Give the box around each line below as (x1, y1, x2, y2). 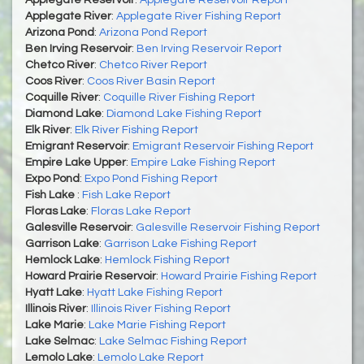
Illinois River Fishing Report (91, 302, 231, 314)
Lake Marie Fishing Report (89, 318, 226, 331)
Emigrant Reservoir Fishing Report (132, 140, 314, 152)
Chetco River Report (99, 58, 207, 71)
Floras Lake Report (91, 205, 191, 217)
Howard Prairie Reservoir (25, 270, 156, 282)
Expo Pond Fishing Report (84, 172, 218, 184)
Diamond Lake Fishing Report (106, 107, 262, 119)
